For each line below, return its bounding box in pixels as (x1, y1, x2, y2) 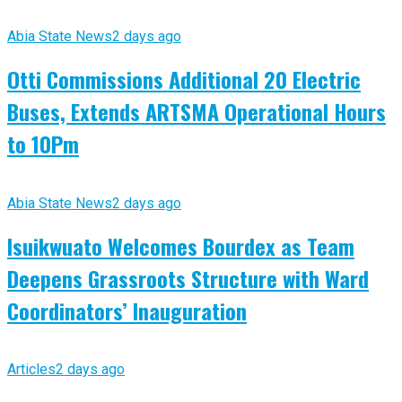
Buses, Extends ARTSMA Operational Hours (7, 94, 386, 127)
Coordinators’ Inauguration (7, 293, 247, 327)
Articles (7, 361, 56, 379)
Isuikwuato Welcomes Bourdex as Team (7, 229, 354, 262)
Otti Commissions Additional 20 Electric (7, 62, 361, 95)
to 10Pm (7, 127, 79, 160)
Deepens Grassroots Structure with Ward (7, 261, 369, 294)
